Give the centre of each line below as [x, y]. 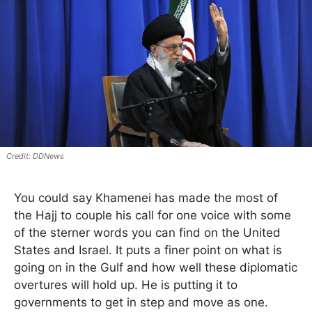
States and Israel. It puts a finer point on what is [148, 250]
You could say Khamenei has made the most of [146, 198]
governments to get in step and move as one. [141, 303]
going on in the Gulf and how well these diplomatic [156, 268]
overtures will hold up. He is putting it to [126, 285]
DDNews [48, 156]
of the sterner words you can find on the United [147, 233]
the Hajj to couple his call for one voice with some [153, 216]
